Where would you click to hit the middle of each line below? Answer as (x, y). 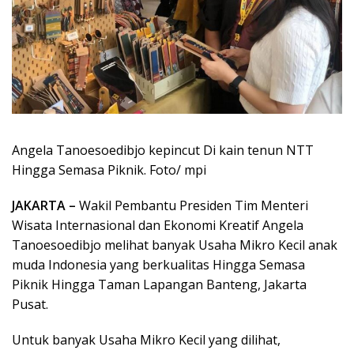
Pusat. (30, 305)
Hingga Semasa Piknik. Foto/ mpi (109, 170)
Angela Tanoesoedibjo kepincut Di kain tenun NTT (163, 151)
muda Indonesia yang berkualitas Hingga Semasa (158, 265)
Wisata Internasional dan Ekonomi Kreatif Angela (158, 226)
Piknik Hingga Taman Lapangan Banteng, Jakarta (159, 285)
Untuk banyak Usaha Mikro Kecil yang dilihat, (146, 340)
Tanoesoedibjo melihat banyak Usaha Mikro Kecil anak (175, 245)
